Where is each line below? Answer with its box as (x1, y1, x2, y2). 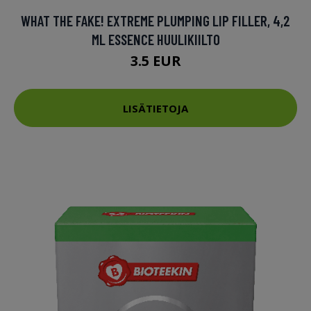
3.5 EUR (130, 51, 181, 71)
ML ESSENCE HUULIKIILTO (91, 31, 220, 49)
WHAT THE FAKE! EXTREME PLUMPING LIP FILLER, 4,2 (21, 12, 290, 30)
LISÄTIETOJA (123, 101, 188, 115)
